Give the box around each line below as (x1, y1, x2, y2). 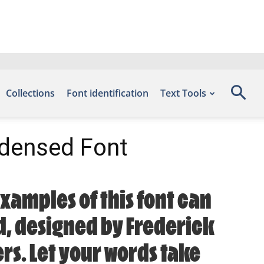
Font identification (67, 87, 148, 100)
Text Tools (160, 87, 206, 100)
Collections (6, 87, 55, 100)
